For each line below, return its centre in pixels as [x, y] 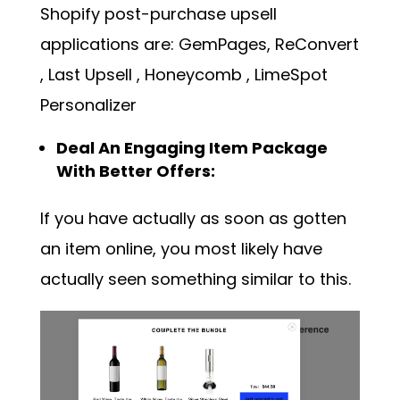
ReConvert [317, 44]
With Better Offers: [135, 171]
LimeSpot [291, 74]
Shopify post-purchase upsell [158, 13]
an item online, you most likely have [181, 248]
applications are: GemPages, [157, 44]
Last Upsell [92, 74]
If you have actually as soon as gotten [193, 218]
